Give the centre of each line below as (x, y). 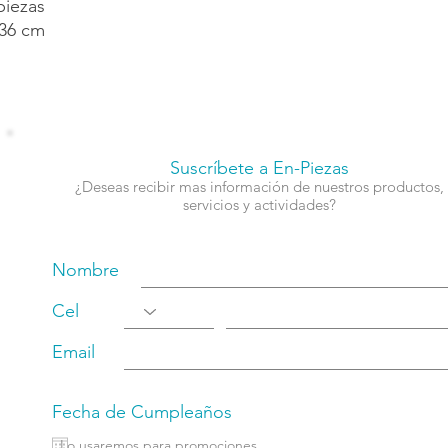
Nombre (85, 269)
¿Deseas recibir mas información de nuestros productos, (259, 186)
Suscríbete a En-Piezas (259, 167)
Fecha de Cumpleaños (142, 411)
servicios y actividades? (259, 204)
